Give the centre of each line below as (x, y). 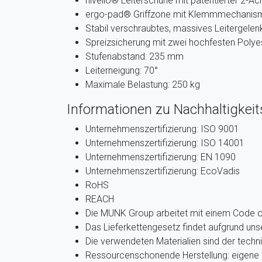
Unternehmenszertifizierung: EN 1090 (161, 157)
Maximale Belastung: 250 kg (143, 85)
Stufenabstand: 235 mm (135, 56)
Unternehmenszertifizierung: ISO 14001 (165, 143)
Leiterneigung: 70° (122, 70)
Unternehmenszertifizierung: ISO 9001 (162, 129)
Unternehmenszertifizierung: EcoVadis (163, 171)
